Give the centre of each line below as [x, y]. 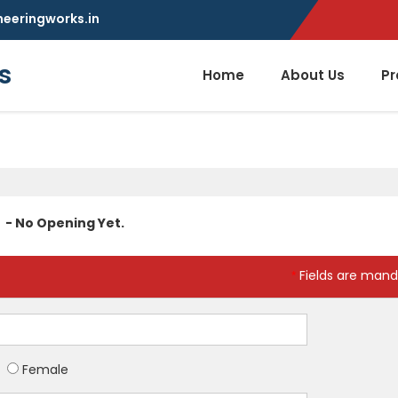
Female [44, 370]
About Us [313, 76]
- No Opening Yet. [64, 223]
